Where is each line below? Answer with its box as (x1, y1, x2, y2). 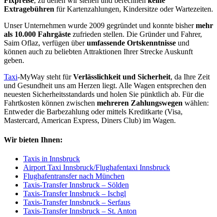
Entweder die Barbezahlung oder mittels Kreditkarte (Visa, (4, 108, 183, 116)
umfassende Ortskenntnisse (87, 39, 176, 47)
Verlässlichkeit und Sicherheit (73, 73, 170, 81)
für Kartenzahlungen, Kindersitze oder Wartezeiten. (54, 5, 213, 14)
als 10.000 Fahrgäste (4, 30, 71, 39)
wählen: (183, 99, 209, 108)
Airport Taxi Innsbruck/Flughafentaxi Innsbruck (23, 163, 170, 171)
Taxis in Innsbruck (23, 154, 80, 163)
